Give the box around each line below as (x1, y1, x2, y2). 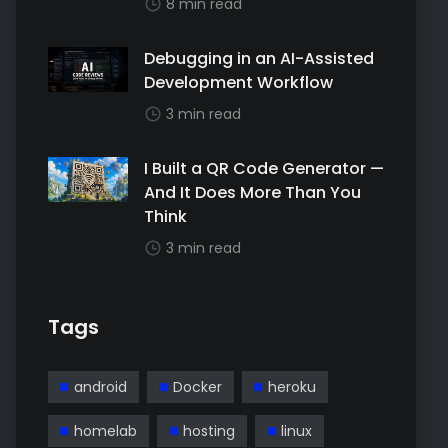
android (74, 377, 127, 397)
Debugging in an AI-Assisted (144, 47, 374, 70)
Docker (173, 377, 222, 397)
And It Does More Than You (144, 181, 361, 204)
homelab (74, 421, 137, 441)
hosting (183, 421, 235, 441)
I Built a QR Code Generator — (144, 157, 384, 180)
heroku (268, 377, 316, 397)
